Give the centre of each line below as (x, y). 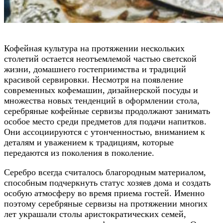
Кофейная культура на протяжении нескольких (94, 48)
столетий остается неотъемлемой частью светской (100, 58)
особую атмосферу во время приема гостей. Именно (104, 193)
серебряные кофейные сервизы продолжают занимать (107, 111)
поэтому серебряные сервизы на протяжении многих (106, 203)
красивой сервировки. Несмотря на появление (94, 79)
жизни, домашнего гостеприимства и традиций (95, 69)
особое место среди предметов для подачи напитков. (105, 121)
